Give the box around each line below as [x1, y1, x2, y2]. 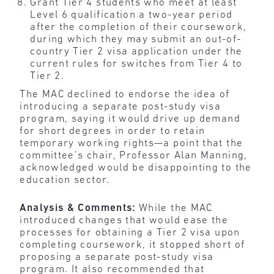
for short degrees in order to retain [20, 126, 206, 137]
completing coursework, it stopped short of [20, 239, 245, 250]
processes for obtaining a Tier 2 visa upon [20, 227, 240, 238]
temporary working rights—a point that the [20, 138, 243, 149]
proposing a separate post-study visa [20, 251, 214, 262]
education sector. [20, 175, 110, 186]
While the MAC [139, 202, 213, 213]
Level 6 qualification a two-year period [30, 10, 233, 21]
